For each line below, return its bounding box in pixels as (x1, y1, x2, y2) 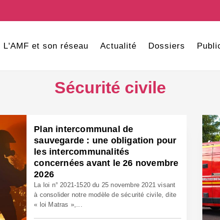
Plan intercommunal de (34, 124, 134, 134)
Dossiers (148, 41, 185, 51)
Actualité (100, 41, 137, 51)
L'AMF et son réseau (3, 41, 88, 51)
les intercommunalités (34, 147, 130, 157)
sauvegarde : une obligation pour (34, 136, 177, 145)
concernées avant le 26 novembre (34, 158, 179, 168)
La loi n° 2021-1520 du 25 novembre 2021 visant (34, 181, 176, 189)
